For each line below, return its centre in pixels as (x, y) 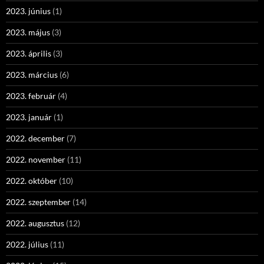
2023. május (28, 32)
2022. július (27, 244)
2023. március (32, 75)
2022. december (35, 138)
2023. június (28, 11)
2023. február (31, 96)
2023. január (29, 117)
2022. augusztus (35, 223)
